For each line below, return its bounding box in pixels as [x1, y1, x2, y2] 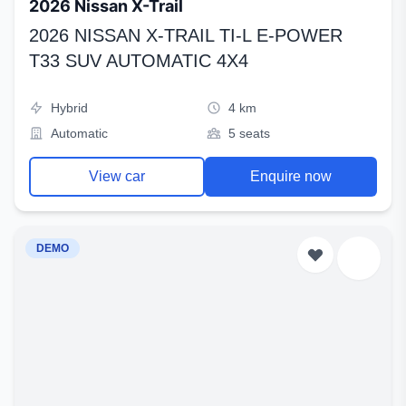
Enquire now [250, 169, 332, 184]
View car [89, 169, 145, 184]
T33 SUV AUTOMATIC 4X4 [29, 51, 248, 71]
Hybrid [51, 101, 88, 115]
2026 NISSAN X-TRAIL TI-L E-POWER [29, 25, 343, 45]
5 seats [228, 126, 270, 140]
